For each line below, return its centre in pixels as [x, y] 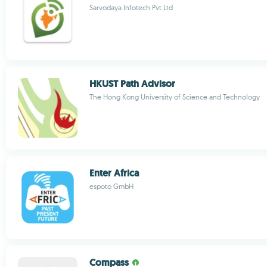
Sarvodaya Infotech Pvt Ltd [131, 7]
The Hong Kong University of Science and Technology [175, 97]
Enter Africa [114, 173]
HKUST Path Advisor [132, 84]
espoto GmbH [111, 186]
